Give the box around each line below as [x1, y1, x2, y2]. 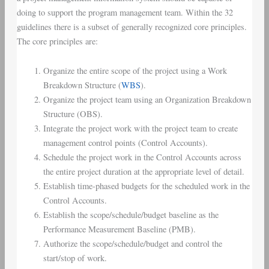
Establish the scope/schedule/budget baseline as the [43, 209, 219, 221]
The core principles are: [16, 35, 98, 47]
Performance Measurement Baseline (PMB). [43, 223, 196, 235]
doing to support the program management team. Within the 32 [16, 6, 233, 18]
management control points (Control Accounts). [43, 137, 208, 149]
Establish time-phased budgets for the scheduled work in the [43, 180, 250, 192]
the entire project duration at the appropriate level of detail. [43, 166, 244, 178]
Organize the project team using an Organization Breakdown [43, 94, 251, 106]
